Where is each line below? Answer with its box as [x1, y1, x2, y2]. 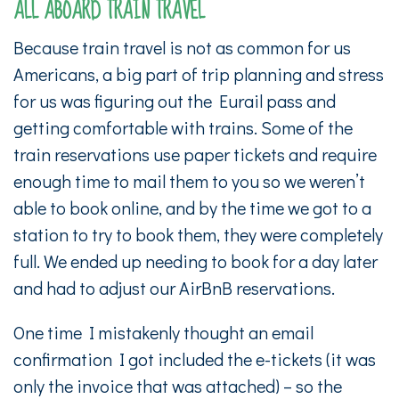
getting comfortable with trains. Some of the [13, 116, 353, 139]
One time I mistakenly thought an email [13, 321, 313, 344]
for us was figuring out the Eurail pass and [13, 89, 336, 112]
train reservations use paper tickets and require [13, 142, 377, 166]
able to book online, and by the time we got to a [13, 196, 371, 219]
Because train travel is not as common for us [13, 36, 351, 59]
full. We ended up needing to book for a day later [13, 249, 378, 273]
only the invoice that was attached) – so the [13, 374, 342, 397]
